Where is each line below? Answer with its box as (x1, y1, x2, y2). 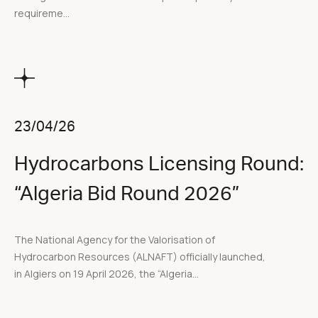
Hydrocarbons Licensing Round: (14, 154, 304, 175)
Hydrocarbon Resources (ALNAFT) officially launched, (14, 250, 265, 264)
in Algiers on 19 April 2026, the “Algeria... (14, 267, 199, 281)
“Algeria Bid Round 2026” (14, 184, 239, 204)
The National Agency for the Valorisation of (14, 233, 215, 247)
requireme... (14, 6, 70, 20)
